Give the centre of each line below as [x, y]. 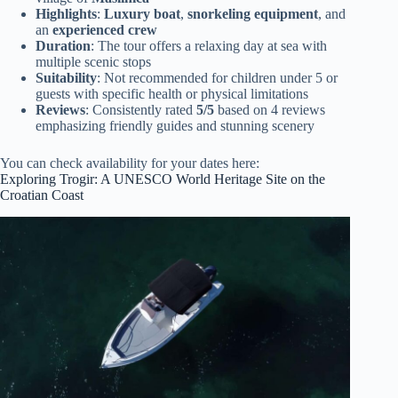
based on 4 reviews [270, 109]
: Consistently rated [141, 109]
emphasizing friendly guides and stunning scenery [175, 125]
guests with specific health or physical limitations [172, 93]
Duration [63, 45]
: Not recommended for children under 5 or [217, 77]
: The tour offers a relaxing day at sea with [209, 45]
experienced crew [105, 29]
